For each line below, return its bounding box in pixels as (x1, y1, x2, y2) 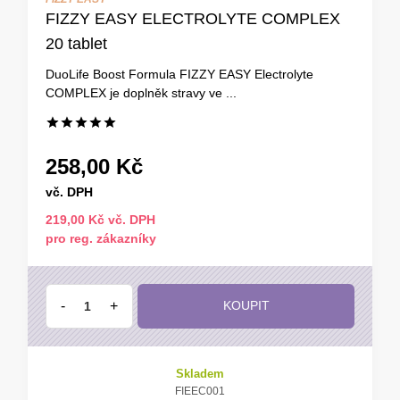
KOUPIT (222, 298, 270, 312)
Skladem (176, 366, 224, 380)
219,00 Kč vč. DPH (46, 212, 155, 227)
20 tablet (46, 34, 107, 53)
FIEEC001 (175, 384, 225, 397)
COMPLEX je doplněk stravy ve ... (46, 85, 237, 100)
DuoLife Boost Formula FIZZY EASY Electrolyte (46, 66, 313, 81)
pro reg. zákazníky (46, 230, 156, 246)
